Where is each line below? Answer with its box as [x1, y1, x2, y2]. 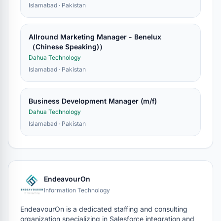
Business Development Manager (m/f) [29, 97, 157, 105]
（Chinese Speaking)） [29, 42, 106, 51]
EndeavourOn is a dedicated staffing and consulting [20, 205, 187, 213]
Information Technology [44, 186, 110, 194]
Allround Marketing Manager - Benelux [29, 33, 161, 41]
